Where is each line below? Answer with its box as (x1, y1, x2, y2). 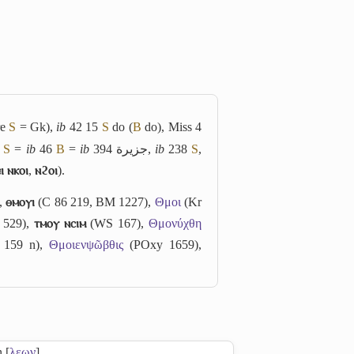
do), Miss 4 (141, 120, 202, 134)
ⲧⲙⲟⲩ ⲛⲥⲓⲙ (33, 216, 86, 230)
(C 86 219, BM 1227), (35, 194, 155, 209)
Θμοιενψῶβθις (48, 237, 123, 251)
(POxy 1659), (122, 237, 202, 251)
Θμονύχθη (149, 216, 202, 230)
